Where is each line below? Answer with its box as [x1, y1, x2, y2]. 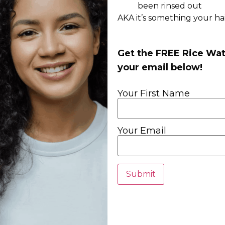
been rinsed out [138, 1, 202, 11]
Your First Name [118, 87, 190, 99]
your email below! [118, 62, 202, 73]
